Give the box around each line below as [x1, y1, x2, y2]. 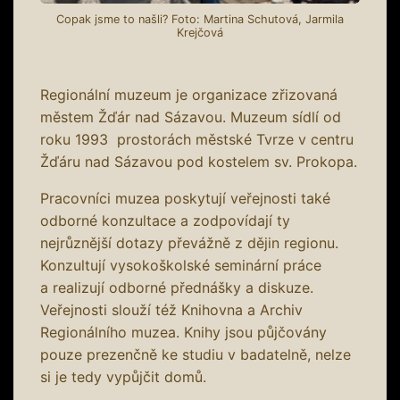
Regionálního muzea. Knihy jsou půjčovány [40, 322, 327, 341]
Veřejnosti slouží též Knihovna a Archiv [40, 300, 303, 319]
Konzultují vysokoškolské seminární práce [40, 255, 321, 274]
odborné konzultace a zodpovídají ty [40, 211, 290, 229]
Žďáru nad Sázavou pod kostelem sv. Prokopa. [40, 152, 357, 171]
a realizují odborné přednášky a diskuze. [40, 278, 313, 296]
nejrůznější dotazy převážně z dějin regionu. [40, 233, 338, 252]
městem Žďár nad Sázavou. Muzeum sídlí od [40, 107, 341, 126]
